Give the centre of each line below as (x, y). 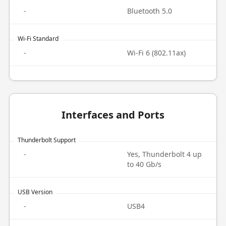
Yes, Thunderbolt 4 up (164, 154)
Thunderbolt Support (46, 140)
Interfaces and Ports (113, 115)
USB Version (35, 192)
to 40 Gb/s (144, 164)
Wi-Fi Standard (38, 39)
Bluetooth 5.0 (150, 11)
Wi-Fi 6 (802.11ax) (156, 53)
